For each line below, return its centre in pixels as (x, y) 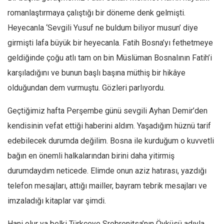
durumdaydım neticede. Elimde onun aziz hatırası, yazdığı (107, 171)
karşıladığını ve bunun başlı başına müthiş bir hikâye (96, 73)
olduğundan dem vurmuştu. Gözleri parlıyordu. (86, 88)
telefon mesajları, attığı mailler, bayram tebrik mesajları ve (107, 186)
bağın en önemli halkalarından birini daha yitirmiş (91, 156)
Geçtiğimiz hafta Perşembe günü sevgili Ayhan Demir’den (107, 111)
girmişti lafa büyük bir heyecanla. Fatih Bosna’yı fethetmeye (110, 43)
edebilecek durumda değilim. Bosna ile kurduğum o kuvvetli (111, 141)
